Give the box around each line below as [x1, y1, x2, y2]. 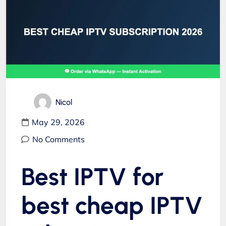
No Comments [32, 134, 85, 144]
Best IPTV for [21, 161, 163, 191]
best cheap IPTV [21, 190, 203, 220]
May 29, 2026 [31, 117, 85, 127]
